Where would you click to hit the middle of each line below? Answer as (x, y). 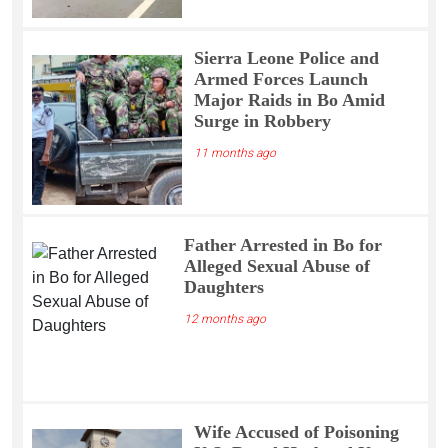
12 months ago (224, 318)
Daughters (223, 286)
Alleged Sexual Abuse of (276, 265)
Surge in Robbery (262, 121)
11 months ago (234, 153)
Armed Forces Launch (280, 79)
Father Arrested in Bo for (282, 244)
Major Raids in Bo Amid (289, 100)
